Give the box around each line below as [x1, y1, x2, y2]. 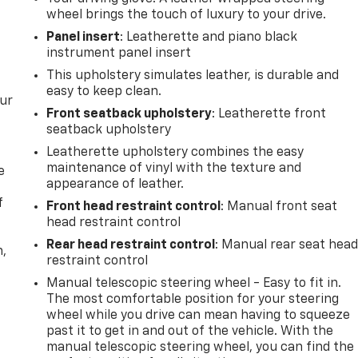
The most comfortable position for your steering [46, 292, 340, 306]
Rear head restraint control [46, 238, 216, 252]
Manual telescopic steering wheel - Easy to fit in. [46, 276, 342, 290]
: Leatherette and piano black [120, 30, 298, 44]
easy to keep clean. [46, 85, 162, 98]
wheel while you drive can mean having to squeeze [46, 308, 351, 322]
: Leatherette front [212, 107, 327, 121]
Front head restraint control [46, 200, 221, 213]
